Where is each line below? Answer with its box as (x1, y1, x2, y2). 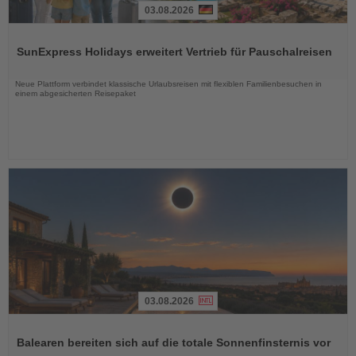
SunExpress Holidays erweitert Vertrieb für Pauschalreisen (17, 44, 332, 58)
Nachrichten (8, 62, 68, 75)
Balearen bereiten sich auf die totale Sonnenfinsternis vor (17, 336, 331, 350)
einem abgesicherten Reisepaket (15, 88, 136, 98)
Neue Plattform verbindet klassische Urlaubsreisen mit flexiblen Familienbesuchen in (15, 79, 322, 88)
